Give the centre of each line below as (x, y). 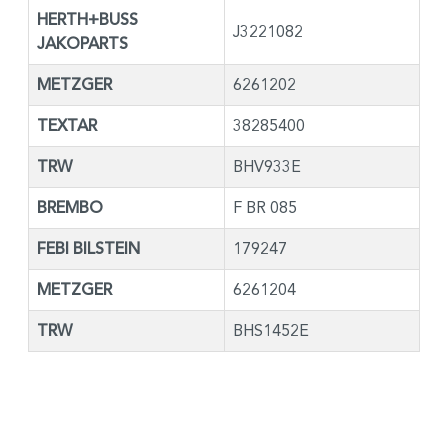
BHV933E (267, 166)
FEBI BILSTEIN (88, 248)
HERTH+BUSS (87, 19)
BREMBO (70, 207)
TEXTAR (67, 125)
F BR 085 (265, 207)
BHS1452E (271, 330)
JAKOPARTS (82, 43)
